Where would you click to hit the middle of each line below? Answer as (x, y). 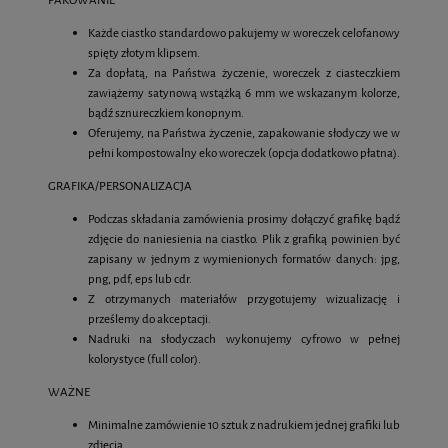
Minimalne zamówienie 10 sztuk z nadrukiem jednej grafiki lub (244, 424)
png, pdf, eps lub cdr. (140, 278)
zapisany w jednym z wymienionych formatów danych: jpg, (244, 258)
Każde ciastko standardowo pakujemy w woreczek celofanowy (244, 32)
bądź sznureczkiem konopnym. (167, 112)
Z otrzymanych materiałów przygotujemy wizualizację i (244, 298)
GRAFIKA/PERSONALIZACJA (120, 185)
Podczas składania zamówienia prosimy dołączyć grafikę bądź (244, 218)
